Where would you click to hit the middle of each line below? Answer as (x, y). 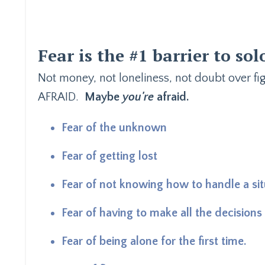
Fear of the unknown (114, 128)
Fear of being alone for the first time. (154, 242)
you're (138, 97)
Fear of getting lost (109, 156)
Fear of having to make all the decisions (162, 213)
